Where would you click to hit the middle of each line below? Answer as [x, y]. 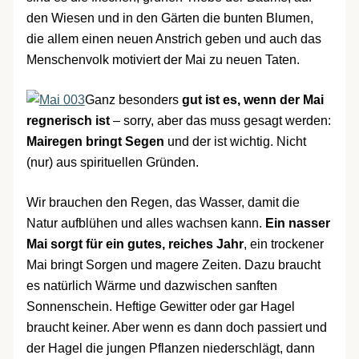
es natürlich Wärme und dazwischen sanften [151, 285]
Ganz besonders [133, 99]
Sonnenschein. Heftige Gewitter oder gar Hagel [160, 306]
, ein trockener [283, 244]
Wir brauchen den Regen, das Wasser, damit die [163, 202]
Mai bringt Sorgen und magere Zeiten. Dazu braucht [173, 264]
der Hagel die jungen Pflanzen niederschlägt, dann [170, 348]
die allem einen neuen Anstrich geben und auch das [173, 38]
